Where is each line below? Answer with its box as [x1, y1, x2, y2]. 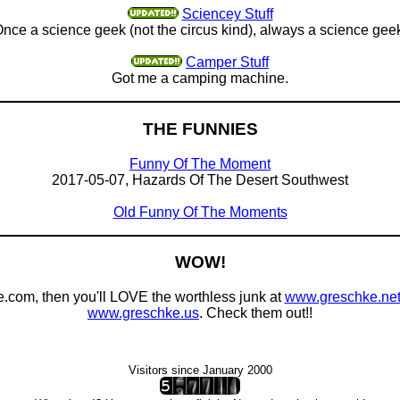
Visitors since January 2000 [128, 363, 272, 378]
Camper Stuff [186, 54, 269, 71]
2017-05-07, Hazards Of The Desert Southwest [52, 171, 348, 187]
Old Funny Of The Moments [112, 204, 287, 220]
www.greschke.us [87, 305, 199, 321]
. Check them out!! [199, 305, 312, 321]
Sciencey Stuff [181, 6, 273, 22]
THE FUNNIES [142, 119, 258, 138]
